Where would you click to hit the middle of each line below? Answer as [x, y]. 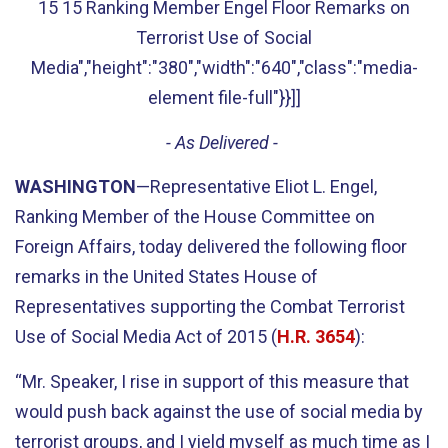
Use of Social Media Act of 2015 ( [146, 336]
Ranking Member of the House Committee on [195, 216]
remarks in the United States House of [166, 276]
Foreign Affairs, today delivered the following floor [211, 246]
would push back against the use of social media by [219, 411]
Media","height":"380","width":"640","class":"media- [224, 67]
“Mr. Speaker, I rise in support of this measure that [212, 381]
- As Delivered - [224, 142]
